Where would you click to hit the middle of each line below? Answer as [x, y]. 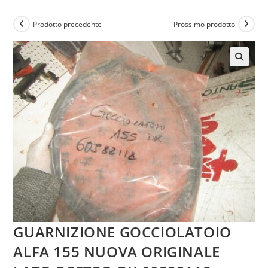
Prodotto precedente [68, 24]
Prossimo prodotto [204, 24]
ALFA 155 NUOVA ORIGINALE [117, 252]
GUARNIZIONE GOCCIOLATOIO [122, 232]
